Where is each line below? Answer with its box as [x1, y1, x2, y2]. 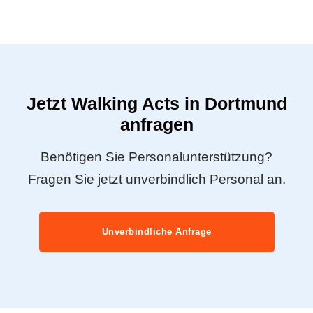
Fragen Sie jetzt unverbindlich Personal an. [27, 171, 286, 187]
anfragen [119, 114, 194, 134]
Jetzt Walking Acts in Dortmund [26, 93, 287, 113]
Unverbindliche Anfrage [101, 226, 212, 238]
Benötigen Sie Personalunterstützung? [41, 149, 272, 164]
